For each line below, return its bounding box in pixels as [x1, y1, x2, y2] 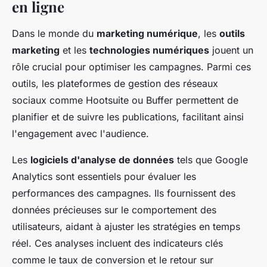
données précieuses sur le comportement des [12, 204, 216, 216]
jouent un [209, 44, 253, 57]
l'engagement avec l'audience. [12, 128, 149, 140]
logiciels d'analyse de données [30, 154, 174, 166]
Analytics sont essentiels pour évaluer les [12, 170, 196, 183]
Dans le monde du [12, 27, 97, 40]
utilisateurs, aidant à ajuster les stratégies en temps [12, 221, 240, 233]
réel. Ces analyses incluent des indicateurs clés [12, 237, 223, 250]
